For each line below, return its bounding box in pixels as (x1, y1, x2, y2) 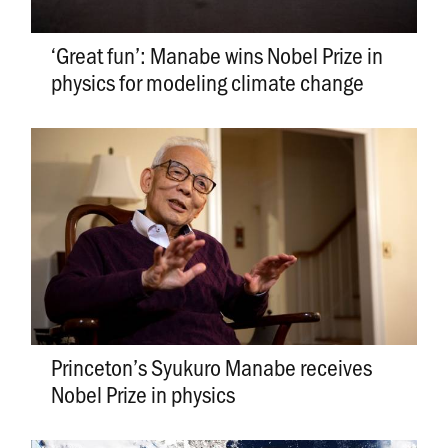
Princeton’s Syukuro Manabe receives (50, 350, 372, 382)
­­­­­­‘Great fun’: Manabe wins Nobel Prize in (50, 38, 383, 70)
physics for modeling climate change (50, 65, 364, 97)
